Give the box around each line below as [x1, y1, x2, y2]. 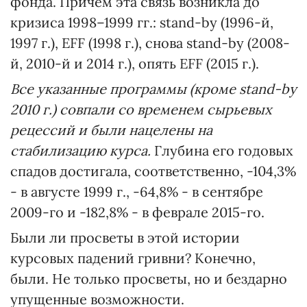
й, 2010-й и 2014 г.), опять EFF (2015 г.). [10, 55, 259, 73]
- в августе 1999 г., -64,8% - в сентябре [10, 183, 263, 201]
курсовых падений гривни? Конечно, [10, 249, 256, 267]
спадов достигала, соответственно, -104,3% [10, 162, 296, 180]
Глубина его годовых [154, 142, 293, 160]
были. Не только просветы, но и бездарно [10, 270, 287, 288]
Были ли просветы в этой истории [10, 229, 240, 247]
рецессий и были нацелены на [10, 121, 212, 139]
